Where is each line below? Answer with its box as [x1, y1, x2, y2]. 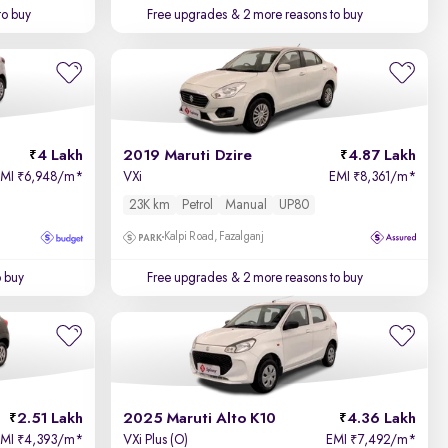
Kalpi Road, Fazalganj [164, 231, 265, 243]
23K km [129, 198, 171, 212]
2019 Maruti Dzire [123, 148, 253, 164]
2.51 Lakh [17, 411, 84, 427]
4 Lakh [37, 148, 84, 164]
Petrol [182, 198, 214, 212]
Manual [225, 198, 268, 212]
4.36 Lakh [346, 411, 416, 427]
